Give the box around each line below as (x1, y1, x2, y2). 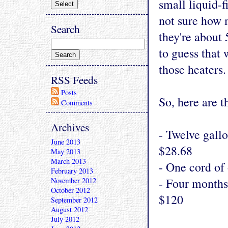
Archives (51, 120, 89, 134)
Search (51, 21, 80, 36)
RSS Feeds (51, 72, 98, 87)
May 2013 (51, 147, 80, 156)
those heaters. (159, 61, 226, 77)
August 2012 (51, 205, 88, 214)
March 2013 (51, 156, 86, 166)
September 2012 (51, 195, 98, 205)
